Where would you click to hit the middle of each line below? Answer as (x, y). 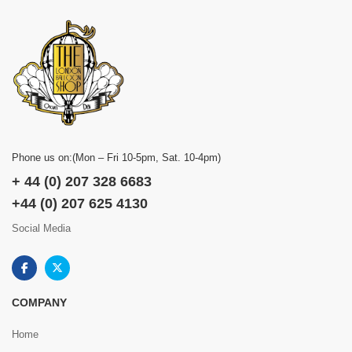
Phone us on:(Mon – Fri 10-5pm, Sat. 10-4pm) (116, 158)
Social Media (41, 228)
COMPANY (39, 302)
